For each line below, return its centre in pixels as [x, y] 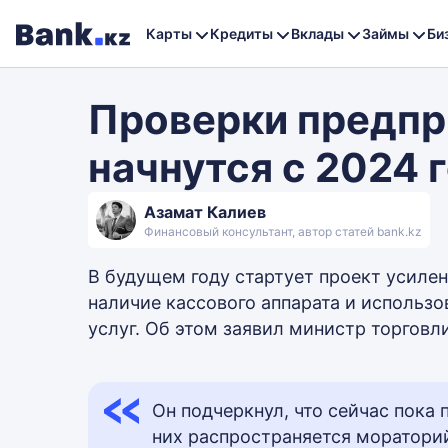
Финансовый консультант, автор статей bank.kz [283, 231]
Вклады [317, 33]
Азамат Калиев [205, 212]
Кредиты [241, 33]
